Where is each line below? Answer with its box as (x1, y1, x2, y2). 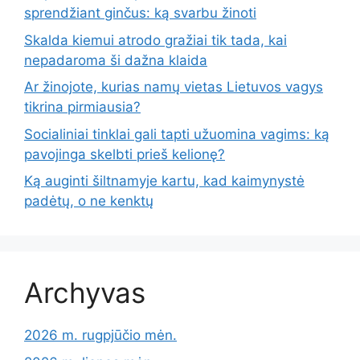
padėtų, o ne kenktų (24, 193, 153, 210)
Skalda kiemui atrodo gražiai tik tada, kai (24, 31, 287, 48)
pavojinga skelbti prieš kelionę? (24, 145, 225, 162)
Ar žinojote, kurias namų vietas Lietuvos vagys (24, 79, 323, 96)
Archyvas (24, 276, 145, 310)
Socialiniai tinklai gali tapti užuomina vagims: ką (24, 125, 329, 142)
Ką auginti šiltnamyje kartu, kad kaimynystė (24, 173, 305, 190)
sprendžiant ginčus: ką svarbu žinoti (24, 5, 256, 22)
